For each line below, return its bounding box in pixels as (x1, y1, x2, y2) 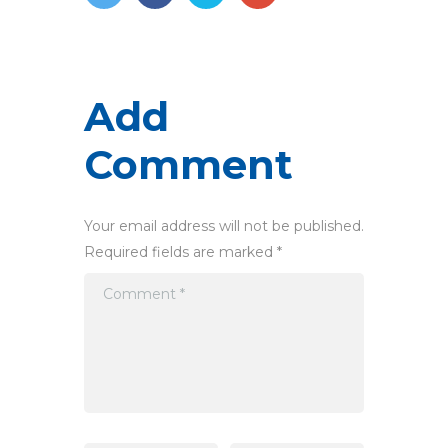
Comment (84, 140, 293, 190)
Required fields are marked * (84, 243, 282, 262)
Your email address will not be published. (84, 217, 364, 236)
